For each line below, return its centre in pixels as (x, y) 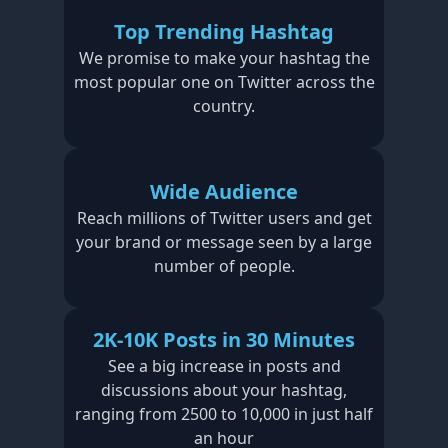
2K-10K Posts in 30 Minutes (224, 339)
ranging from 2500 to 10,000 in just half (224, 414)
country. (224, 106)
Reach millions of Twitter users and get (224, 218)
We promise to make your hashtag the (224, 58)
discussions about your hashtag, (224, 390)
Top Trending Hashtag (224, 31)
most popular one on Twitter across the (224, 82)
